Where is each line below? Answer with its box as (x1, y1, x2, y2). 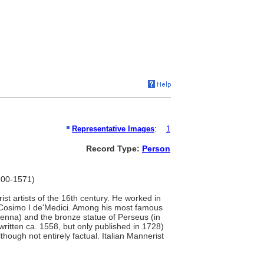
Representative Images (72, 124, 154, 133)
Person (142, 144, 170, 153)
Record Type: (86, 144, 142, 153)
